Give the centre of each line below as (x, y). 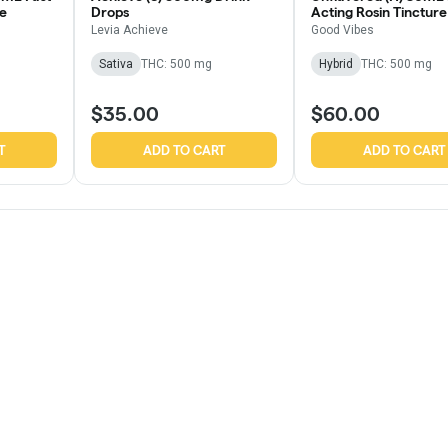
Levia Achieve (129, 30)
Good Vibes (342, 30)
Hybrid (336, 64)
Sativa (116, 64)
